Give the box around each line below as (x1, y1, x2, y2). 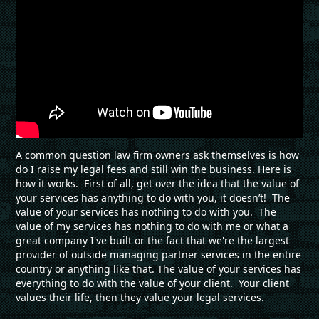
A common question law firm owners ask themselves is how (16, 147, 300, 162)
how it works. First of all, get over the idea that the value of (16, 176, 300, 190)
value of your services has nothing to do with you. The (16, 204, 277, 219)
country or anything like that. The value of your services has (16, 261, 302, 276)
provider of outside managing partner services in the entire (16, 247, 302, 261)
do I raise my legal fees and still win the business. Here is (16, 162, 292, 176)
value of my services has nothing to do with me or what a (16, 219, 289, 233)
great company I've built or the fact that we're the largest (16, 233, 290, 247)
